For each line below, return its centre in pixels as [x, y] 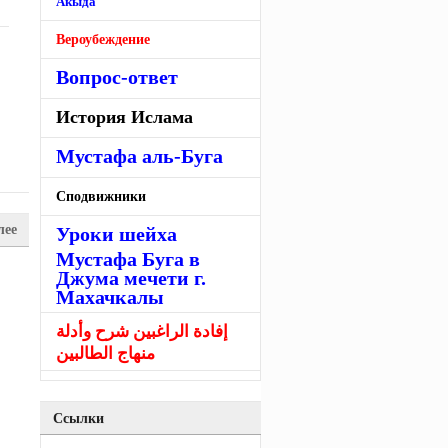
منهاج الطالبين [105, 351]
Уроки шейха [116, 234]
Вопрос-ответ [117, 77]
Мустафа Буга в [128, 255]
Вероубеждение [103, 39]
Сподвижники [101, 196]
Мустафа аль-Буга [139, 156]
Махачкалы [110, 293]
